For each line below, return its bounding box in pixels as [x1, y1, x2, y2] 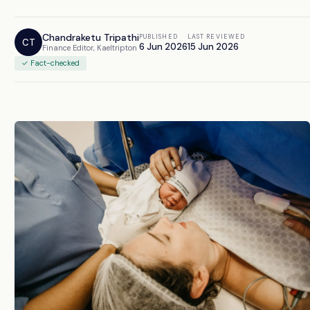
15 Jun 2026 [188, 40, 239, 53]
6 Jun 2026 [139, 40, 188, 53]
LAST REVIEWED [188, 32, 246, 41]
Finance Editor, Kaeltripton [42, 43, 137, 53]
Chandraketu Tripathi [42, 31, 139, 44]
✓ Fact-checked [21, 58, 80, 68]
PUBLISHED [139, 32, 178, 41]
